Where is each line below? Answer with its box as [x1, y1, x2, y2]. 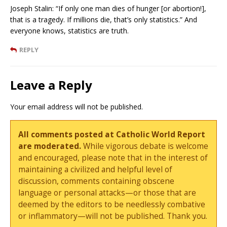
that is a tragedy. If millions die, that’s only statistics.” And [10, 14, 197, 24]
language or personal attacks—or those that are [18, 187, 197, 198]
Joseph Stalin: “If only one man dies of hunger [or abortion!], [10, 3, 206, 13]
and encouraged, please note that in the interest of [18, 152, 208, 163]
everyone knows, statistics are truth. [10, 25, 129, 35]
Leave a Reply [10, 76, 92, 93]
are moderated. [18, 140, 82, 152]
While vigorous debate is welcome [81, 140, 209, 152]
